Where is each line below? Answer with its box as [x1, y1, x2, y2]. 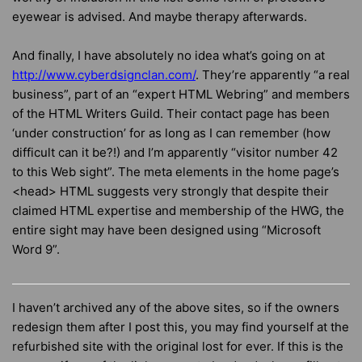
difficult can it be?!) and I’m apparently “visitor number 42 [12, 145, 338, 160]
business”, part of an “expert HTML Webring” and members [12, 86, 350, 102]
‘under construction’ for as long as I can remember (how [12, 125, 330, 141]
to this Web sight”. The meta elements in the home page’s [12, 164, 339, 179]
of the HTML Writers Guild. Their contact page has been [12, 106, 330, 121]
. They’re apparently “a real [196, 67, 350, 82]
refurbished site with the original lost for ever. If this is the [12, 339, 343, 354]
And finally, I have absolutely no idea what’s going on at [12, 48, 325, 63]
